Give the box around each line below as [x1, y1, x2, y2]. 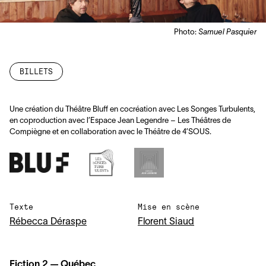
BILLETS [20, 66, 53, 76]
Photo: [174, 29, 198, 36]
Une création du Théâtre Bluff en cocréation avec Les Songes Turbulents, [9, 106, 255, 113]
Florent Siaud [138, 218, 194, 226]
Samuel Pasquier [198, 29, 256, 36]
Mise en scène [138, 202, 199, 211]
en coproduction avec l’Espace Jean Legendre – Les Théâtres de [9, 118, 231, 125]
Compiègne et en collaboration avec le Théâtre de [9, 129, 182, 136]
